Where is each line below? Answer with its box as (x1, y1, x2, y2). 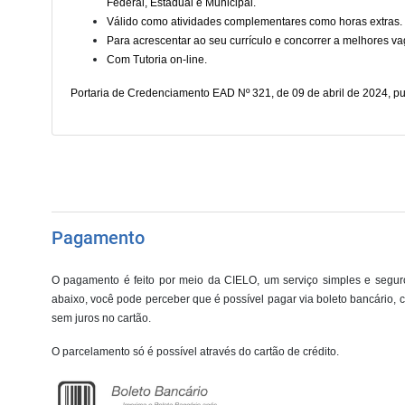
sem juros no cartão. (52, 312, 151, 325)
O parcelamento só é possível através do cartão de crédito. (52, 345, 339, 358)
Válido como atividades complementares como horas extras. (107, 15, 402, 28)
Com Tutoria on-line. (107, 53, 207, 66)
